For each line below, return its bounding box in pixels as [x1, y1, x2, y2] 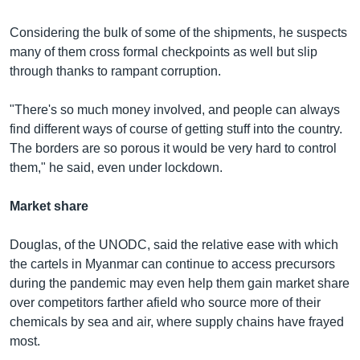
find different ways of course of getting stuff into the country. [10, 121, 342, 136]
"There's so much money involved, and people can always [10, 102, 340, 117]
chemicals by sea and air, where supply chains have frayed [10, 314, 344, 329]
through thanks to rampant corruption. [10, 63, 221, 78]
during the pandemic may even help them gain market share [10, 276, 350, 290]
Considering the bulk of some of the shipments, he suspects [10, 25, 347, 39]
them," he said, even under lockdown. [10, 160, 223, 174]
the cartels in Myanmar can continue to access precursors [10, 256, 335, 271]
